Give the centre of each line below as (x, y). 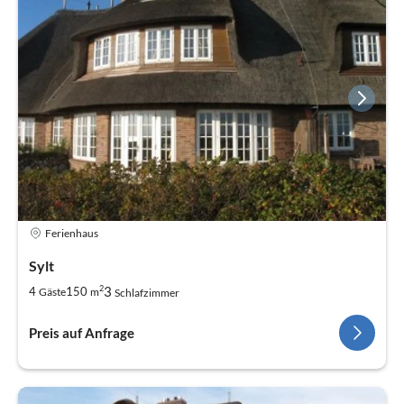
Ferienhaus (72, 233)
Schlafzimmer (147, 293)
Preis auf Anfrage (82, 333)
